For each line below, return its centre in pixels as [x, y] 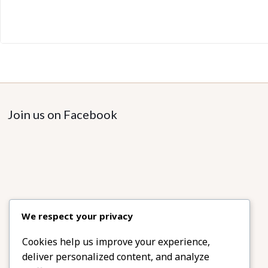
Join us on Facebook [63, 115]
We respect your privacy [77, 216]
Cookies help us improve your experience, [116, 242]
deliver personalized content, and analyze [116, 257]
